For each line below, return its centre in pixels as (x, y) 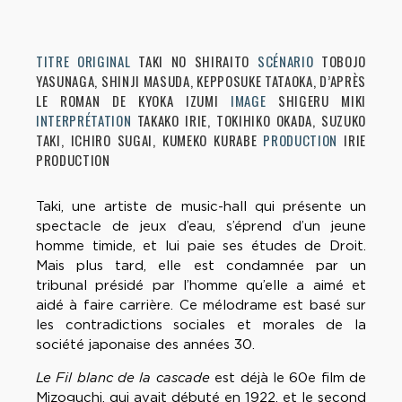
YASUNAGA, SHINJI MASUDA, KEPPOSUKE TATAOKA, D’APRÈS (201, 81)
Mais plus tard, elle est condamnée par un (201, 266)
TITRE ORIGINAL (83, 61)
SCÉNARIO (289, 61)
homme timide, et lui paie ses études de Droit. (201, 246)
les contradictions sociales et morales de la (201, 325)
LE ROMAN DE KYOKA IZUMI (133, 101)
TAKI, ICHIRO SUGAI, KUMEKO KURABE (150, 140)
